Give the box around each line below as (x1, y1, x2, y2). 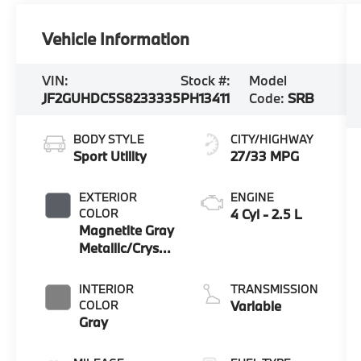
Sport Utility (73, 147, 147, 165)
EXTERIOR (79, 189, 138, 205)
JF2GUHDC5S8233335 (42, 89, 181, 107)
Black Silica (79, 257, 150, 275)
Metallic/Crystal (79, 239, 176, 257)
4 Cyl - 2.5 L (230, 205, 303, 223)
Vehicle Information (42, 27, 190, 51)
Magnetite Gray (79, 222, 175, 239)
